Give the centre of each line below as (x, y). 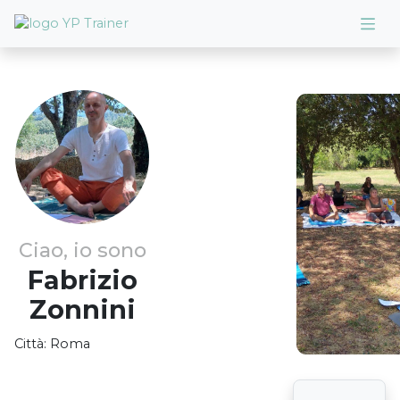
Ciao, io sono (82, 250)
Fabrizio (82, 280)
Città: (30, 344)
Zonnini (82, 309)
